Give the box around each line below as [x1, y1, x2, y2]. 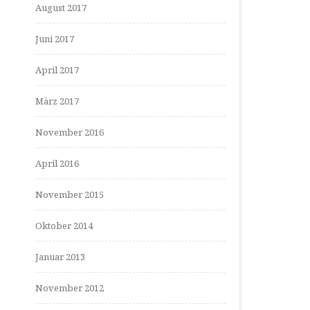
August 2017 [35, 1, 86, 14]
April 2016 [35, 157, 79, 170]
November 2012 [35, 282, 104, 294]
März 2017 [35, 95, 79, 107]
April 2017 [35, 64, 79, 76]
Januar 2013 [35, 250, 85, 263]
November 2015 [35, 188, 104, 201]
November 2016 [35, 126, 104, 138]
